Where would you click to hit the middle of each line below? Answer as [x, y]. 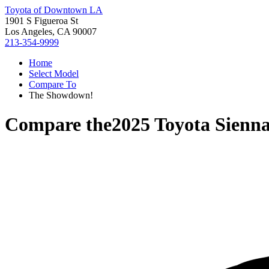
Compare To [53, 84]
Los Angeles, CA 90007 [51, 32]
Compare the [58, 125]
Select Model [54, 74]
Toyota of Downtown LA [54, 10]
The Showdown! [61, 95]
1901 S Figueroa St [41, 21]
